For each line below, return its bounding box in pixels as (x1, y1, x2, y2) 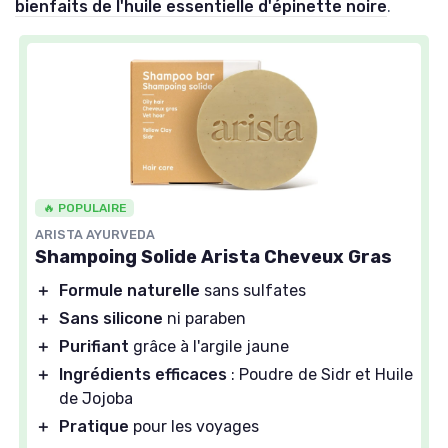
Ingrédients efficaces (59, 365, 228, 385)
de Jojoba (59, 389, 133, 409)
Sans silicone (59, 309, 163, 329)
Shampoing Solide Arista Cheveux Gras (35, 246, 392, 269)
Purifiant (59, 337, 129, 357)
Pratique (59, 417, 129, 437)
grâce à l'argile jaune (129, 337, 289, 357)
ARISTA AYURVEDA (35, 227, 155, 243)
